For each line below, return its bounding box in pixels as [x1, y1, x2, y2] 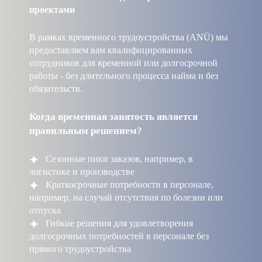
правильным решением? [29, 125, 142, 136]
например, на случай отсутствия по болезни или [29, 192, 223, 202]
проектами [29, 4, 75, 15]
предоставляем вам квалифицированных [29, 44, 192, 55]
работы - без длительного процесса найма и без [29, 70, 218, 81]
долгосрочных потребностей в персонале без [29, 230, 209, 241]
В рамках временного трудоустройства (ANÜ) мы [29, 32, 228, 42]
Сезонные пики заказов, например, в [43, 153, 193, 164]
